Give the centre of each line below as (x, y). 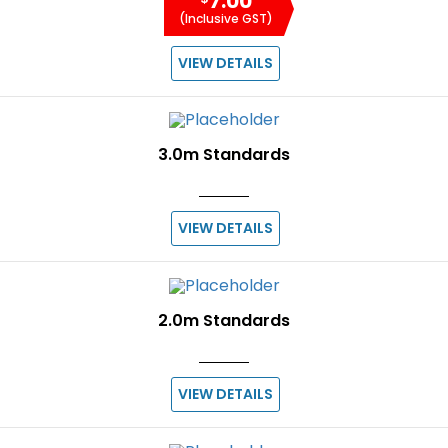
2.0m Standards (224, 320)
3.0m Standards (224, 155)
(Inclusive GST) (226, 18)
